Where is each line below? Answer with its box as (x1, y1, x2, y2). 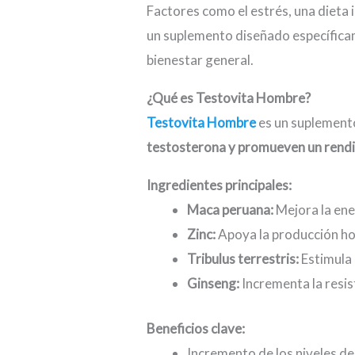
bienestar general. (147, 52, 254, 69)
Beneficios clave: (147, 319, 246, 337)
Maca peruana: (187, 201, 277, 219)
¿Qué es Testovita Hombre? (147, 90, 311, 107)
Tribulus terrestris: (187, 250, 300, 268)
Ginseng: (187, 275, 240, 292)
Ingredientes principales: (147, 177, 292, 194)
